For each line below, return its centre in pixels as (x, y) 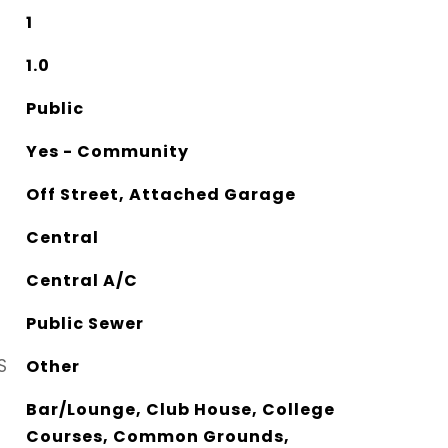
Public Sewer (84, 323)
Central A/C (81, 280)
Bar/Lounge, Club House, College (180, 409)
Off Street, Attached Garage (160, 194)
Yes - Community (107, 151)
